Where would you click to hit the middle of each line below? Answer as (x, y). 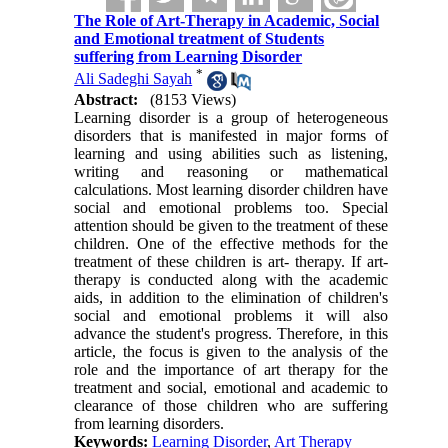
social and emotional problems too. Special (231, 207)
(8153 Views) (193, 99)
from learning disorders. (149, 423)
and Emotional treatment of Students (199, 38)
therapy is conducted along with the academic (231, 279)
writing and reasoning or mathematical (231, 171)
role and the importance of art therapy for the (231, 369)
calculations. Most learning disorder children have (231, 189)
